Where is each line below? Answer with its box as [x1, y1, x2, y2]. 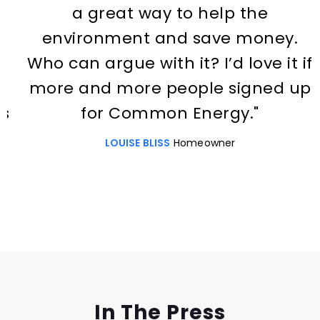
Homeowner [164, 135, 225, 150]
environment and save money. [31, 26, 289, 49]
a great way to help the [61, 1, 259, 24]
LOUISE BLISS [95, 135, 161, 150]
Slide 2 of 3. [6, 208, 72, 225]
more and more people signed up [19, 76, 301, 99]
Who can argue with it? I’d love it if [17, 51, 303, 74]
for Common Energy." [71, 101, 249, 124]
